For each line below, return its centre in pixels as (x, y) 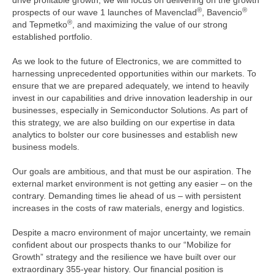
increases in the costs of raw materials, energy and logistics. (128, 208)
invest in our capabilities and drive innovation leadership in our (132, 98)
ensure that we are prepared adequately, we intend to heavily (131, 86)
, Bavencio (222, 13)
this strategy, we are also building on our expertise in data (124, 123)
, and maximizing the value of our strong (150, 25)
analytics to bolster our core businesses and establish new (125, 135)
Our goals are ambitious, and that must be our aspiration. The (132, 172)
